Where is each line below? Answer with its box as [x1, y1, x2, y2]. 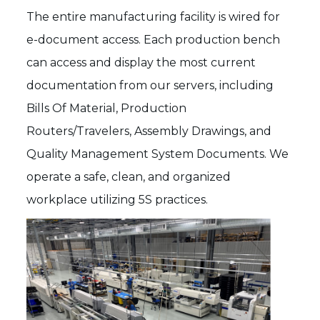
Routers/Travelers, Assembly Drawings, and [26, 124, 272, 138]
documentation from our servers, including [26, 78, 274, 92]
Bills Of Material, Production [26, 101, 187, 115]
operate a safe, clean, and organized [26, 169, 231, 184]
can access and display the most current [26, 55, 256, 69]
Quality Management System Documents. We [26, 146, 289, 161]
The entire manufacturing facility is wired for [26, 9, 281, 24]
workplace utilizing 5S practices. [26, 192, 209, 206]
